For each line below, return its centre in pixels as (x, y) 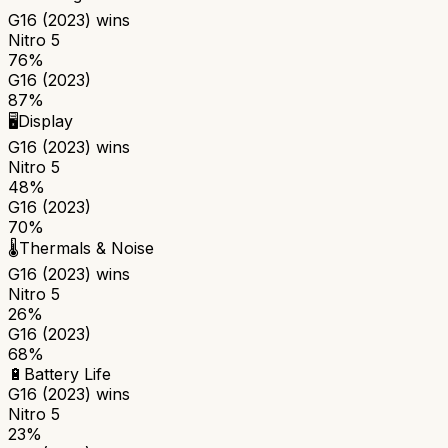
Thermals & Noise (86, 247)
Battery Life (67, 373)
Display (45, 120)
